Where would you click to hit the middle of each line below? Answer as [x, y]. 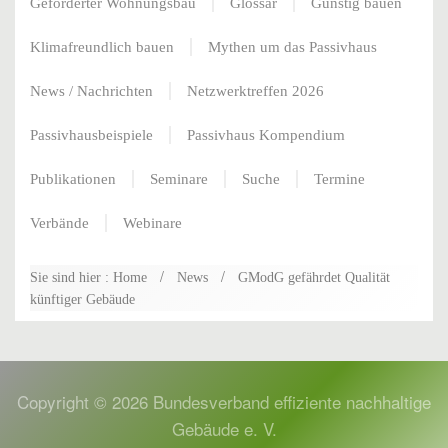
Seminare [179, 179]
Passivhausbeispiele [91, 135]
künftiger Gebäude [82, 300]
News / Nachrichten [91, 91]
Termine [339, 179]
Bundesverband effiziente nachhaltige [292, 402]
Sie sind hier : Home [88, 278]
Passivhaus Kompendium [266, 135]
